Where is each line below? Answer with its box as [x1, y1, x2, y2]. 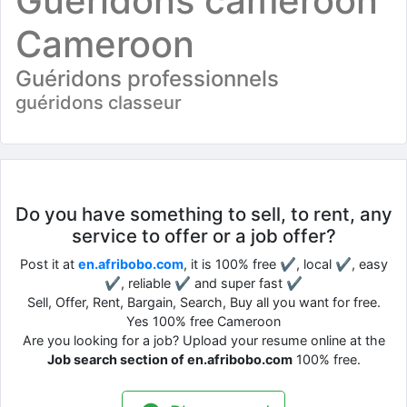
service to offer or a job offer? [71, 223, 336, 247]
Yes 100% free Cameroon [126, 313, 281, 329]
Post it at [19, 255, 78, 272]
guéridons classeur [15, 91, 182, 114]
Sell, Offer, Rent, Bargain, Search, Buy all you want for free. [26, 293, 381, 310]
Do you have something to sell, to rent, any [15, 202, 392, 225]
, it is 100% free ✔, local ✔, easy [183, 255, 388, 272]
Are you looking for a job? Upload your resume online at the [22, 332, 385, 348]
